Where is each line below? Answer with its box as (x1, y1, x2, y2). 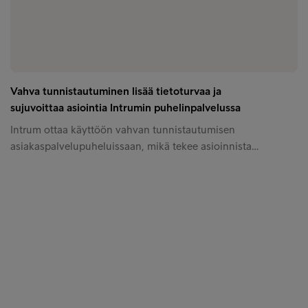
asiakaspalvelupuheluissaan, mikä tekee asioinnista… (10, 139, 258, 153)
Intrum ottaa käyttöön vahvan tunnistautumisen (10, 122, 235, 136)
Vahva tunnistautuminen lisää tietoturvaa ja (10, 84, 221, 98)
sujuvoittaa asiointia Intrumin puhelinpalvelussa (10, 100, 241, 114)
